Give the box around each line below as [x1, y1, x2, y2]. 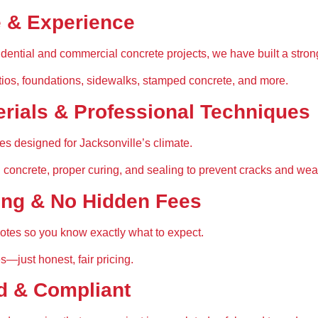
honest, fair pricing [38, 253, 131, 265]
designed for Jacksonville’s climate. [11, 136, 192, 149]
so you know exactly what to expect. [21, 226, 204, 238]
